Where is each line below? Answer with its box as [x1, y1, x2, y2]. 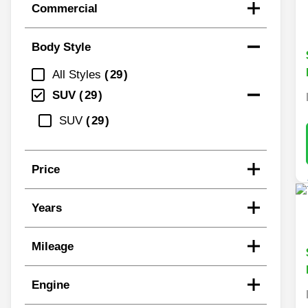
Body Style [32, 40, 91, 54]
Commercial [32, 1, 98, 15]
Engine [32, 278, 69, 291]
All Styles [52, 67, 101, 81]
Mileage [32, 239, 74, 253]
